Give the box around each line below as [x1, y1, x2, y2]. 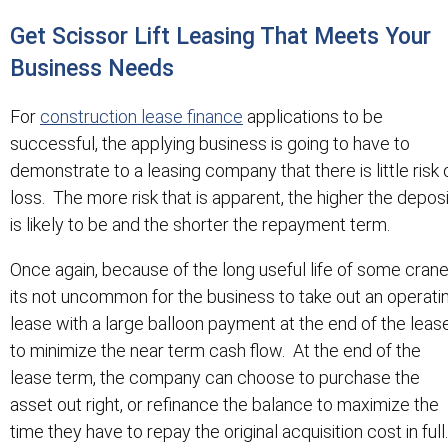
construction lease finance [40, 106, 243, 128]
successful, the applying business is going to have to [10, 133, 410, 155]
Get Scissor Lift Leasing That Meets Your [10, 23, 431, 51]
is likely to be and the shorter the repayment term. [10, 214, 390, 236]
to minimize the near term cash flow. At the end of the [10, 340, 421, 362]
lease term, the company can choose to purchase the [10, 367, 420, 389]
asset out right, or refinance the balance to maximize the [10, 394, 439, 416]
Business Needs [10, 55, 174, 83]
